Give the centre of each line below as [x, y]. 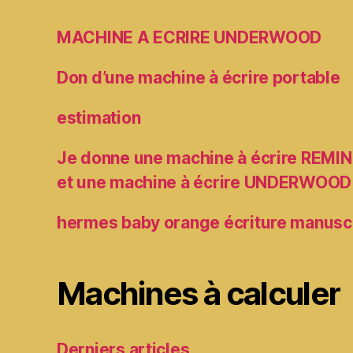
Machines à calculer [199, 294]
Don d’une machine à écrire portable [199, 78]
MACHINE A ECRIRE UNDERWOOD [189, 38]
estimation [99, 118]
